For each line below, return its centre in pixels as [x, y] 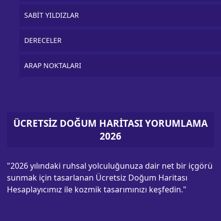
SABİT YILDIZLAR [52, 15]
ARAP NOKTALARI [53, 65]
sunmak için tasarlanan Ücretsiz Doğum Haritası [97, 178]
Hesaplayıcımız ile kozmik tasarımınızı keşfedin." [97, 189]
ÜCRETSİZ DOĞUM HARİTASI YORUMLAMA [110, 123]
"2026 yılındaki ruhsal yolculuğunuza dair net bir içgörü [110, 166]
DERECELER [43, 40]
